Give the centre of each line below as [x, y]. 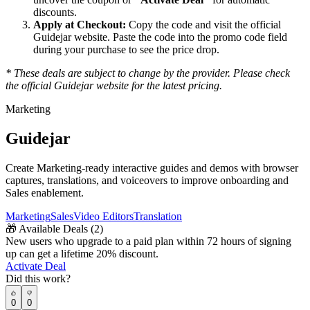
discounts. [55, 12]
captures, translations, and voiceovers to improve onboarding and [147, 181]
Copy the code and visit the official [203, 25]
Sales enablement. [45, 193]
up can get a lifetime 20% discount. [82, 254]
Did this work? [38, 279]
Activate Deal [36, 266]
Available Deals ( [56, 229]
